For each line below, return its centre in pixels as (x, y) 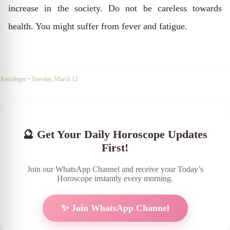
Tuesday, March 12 (55, 79)
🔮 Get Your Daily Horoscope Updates (115, 134)
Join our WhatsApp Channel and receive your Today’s (115, 169)
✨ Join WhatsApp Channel (115, 208)
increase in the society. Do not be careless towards (115, 8)
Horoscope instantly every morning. (115, 178)
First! (115, 147)
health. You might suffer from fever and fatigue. (98, 26)
